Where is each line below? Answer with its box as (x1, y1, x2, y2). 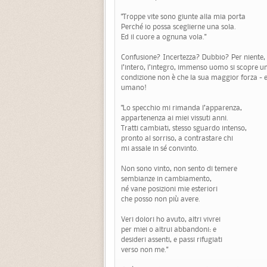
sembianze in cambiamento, (121, 173, 212, 184)
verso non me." (121, 244, 168, 255)
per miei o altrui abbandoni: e (121, 224, 216, 235)
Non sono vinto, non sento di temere (121, 163, 237, 174)
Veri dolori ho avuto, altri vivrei (121, 214, 221, 225)
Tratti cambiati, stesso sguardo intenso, (121, 123, 247, 133)
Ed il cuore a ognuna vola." (121, 32, 206, 42)
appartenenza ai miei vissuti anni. (121, 113, 228, 123)
